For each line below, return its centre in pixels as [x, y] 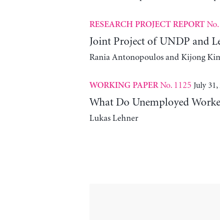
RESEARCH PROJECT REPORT [147, 25]
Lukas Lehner [114, 119]
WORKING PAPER [124, 86]
